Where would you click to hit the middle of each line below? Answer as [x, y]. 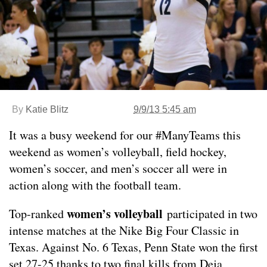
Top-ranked [38, 214]
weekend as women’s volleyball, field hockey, [118, 152]
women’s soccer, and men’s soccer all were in [118, 169]
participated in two [210, 214]
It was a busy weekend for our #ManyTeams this [125, 135]
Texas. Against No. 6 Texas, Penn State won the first [133, 247]
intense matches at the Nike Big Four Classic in [124, 231]
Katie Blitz [47, 110]
